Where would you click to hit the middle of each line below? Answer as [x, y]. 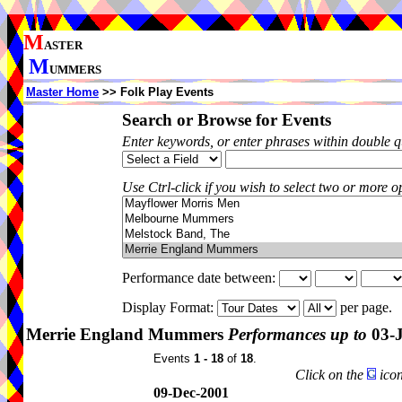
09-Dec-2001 [191, 393]
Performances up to [297, 334]
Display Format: [170, 307]
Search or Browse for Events [227, 120]
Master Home [62, 92]
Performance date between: [201, 278]
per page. [368, 307]
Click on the [331, 375]
